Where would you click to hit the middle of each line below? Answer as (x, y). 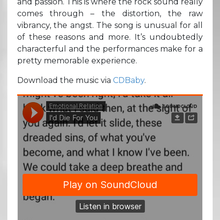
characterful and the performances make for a (110, 49)
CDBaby (129, 80)
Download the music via (65, 80)
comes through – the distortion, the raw (110, 13)
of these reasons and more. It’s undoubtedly (110, 37)
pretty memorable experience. (77, 60)
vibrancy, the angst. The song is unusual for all (110, 25)
